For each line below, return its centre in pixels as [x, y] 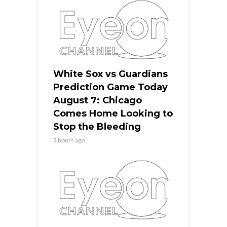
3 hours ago [69, 140]
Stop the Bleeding [97, 127]
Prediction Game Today [110, 87]
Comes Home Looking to [113, 114]
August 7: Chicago [98, 101]
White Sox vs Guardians [110, 74]
